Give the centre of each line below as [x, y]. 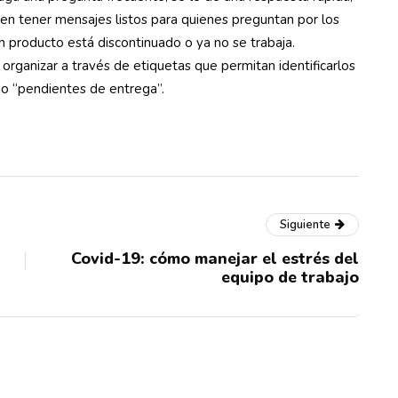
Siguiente [305, 225]
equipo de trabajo [290, 277]
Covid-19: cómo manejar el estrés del [215, 259]
